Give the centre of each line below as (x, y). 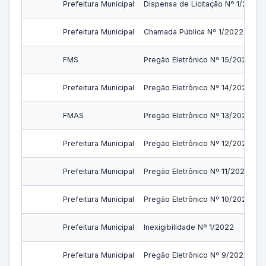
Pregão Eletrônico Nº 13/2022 (197, 115)
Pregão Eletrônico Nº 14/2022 (197, 88)
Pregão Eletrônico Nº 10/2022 (197, 199)
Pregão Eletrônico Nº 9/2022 (196, 255)
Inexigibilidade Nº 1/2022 (189, 227)
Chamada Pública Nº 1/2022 (194, 32)
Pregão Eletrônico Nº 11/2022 (197, 171)
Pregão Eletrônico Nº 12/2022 (197, 143)
